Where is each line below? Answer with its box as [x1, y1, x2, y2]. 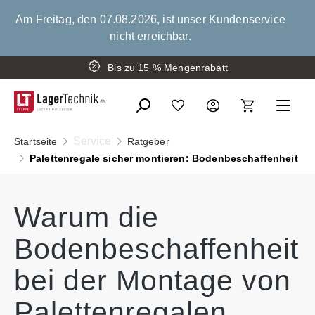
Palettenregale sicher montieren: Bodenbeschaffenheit [30, 152, 298, 164]
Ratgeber [127, 135, 169, 147]
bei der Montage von [14, 264, 291, 297]
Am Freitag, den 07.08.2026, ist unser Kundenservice [15, 13, 285, 25]
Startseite [14, 135, 58, 147]
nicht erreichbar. [110, 30, 191, 42]
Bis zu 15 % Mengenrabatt [108, 62, 228, 73]
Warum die [14, 200, 159, 233]
